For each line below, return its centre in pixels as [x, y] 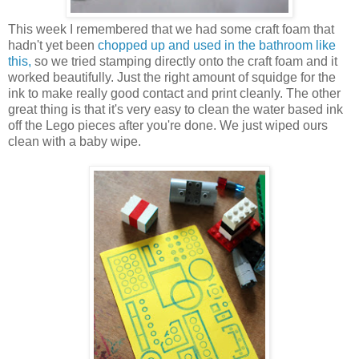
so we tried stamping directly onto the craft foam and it [184, 61]
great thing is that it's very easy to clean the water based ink [175, 109]
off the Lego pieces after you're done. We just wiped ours [168, 125]
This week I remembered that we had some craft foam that [171, 29]
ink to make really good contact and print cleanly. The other [174, 93]
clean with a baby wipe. [75, 141]
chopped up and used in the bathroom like [217, 45]
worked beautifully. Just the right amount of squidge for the [172, 77]
